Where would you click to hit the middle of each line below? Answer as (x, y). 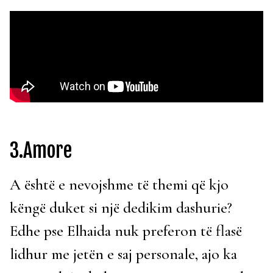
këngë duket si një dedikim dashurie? (121, 208)
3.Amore (41, 151)
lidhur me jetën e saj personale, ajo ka (123, 254)
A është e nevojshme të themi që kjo (119, 185)
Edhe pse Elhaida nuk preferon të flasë (126, 231)
